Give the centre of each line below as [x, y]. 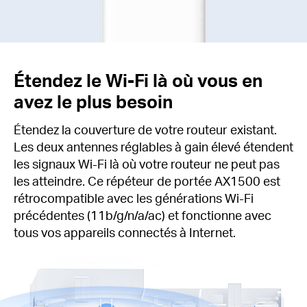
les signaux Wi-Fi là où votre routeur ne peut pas [147, 163]
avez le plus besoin [93, 101]
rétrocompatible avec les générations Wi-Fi [134, 197]
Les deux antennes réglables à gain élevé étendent [153, 146]
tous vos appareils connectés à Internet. [125, 232]
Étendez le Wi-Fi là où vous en [138, 79]
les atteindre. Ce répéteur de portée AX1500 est [147, 180]
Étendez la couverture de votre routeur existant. [145, 129]
